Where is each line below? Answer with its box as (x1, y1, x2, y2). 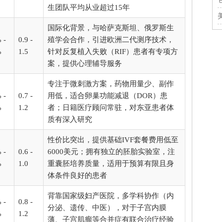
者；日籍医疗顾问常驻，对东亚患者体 (48, 103, 174, 111)
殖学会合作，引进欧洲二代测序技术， (48, 35, 174, 44)
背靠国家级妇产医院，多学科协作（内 (48, 191, 174, 200)
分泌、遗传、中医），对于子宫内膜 (48, 203, 166, 212)
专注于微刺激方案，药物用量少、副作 (48, 79, 174, 88)
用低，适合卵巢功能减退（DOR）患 (48, 91, 167, 100)
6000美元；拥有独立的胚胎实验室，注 (48, 147, 175, 156)
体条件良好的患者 (48, 171, 107, 179)
